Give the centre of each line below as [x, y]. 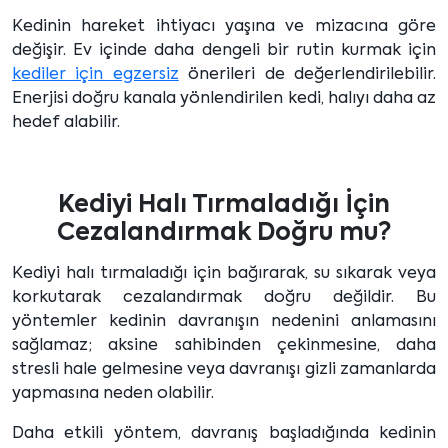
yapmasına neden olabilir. [113, 394]
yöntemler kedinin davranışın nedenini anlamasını [224, 322]
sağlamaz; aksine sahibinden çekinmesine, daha [224, 346]
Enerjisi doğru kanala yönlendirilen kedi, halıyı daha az [224, 99]
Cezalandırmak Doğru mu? [224, 233]
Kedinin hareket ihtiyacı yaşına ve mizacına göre [224, 27]
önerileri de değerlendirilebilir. [307, 75]
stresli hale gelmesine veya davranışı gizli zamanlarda [224, 370]
